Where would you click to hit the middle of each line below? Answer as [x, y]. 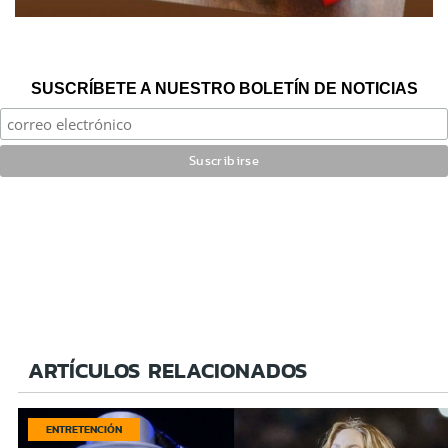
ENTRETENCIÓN [84, 428]
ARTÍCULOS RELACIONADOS [167, 370]
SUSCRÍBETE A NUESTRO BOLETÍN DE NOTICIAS [224, 88]
